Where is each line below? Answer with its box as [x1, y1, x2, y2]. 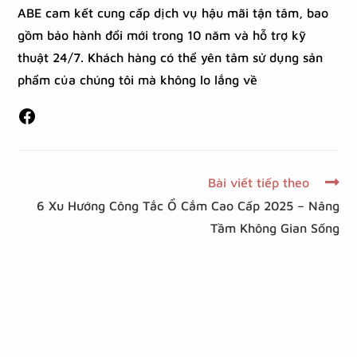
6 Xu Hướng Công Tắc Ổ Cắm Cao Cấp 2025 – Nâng [36, 198, 339, 214]
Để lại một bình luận [18, 289, 157, 308]
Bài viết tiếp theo [207, 175, 309, 190]
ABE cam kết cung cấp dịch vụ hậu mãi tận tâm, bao [18, 6, 329, 21]
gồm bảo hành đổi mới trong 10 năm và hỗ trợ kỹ [18, 28, 307, 43]
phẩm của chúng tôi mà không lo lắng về [18, 73, 258, 88]
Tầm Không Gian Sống [210, 221, 339, 236]
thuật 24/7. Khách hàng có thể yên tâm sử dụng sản [18, 50, 324, 65]
